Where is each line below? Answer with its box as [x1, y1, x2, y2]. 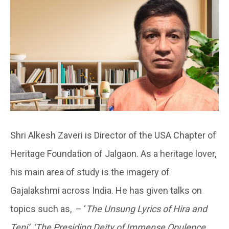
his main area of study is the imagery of [10, 166, 170, 177]
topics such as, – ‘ [10, 203, 86, 214]
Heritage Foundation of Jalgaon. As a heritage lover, [10, 148, 216, 159]
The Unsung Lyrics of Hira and [86, 203, 207, 214]
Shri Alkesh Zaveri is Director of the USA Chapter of [10, 129, 216, 141]
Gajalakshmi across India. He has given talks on [10, 185, 202, 196]
